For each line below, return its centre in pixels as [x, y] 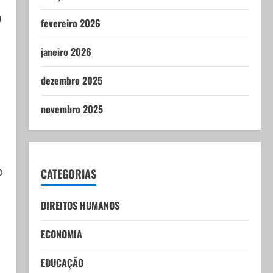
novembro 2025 [72, 109]
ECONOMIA [61, 234]
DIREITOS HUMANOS [80, 205]
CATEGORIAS [68, 174]
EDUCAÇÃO [62, 263]
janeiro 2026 [66, 52]
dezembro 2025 [71, 80]
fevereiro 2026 [70, 23]
